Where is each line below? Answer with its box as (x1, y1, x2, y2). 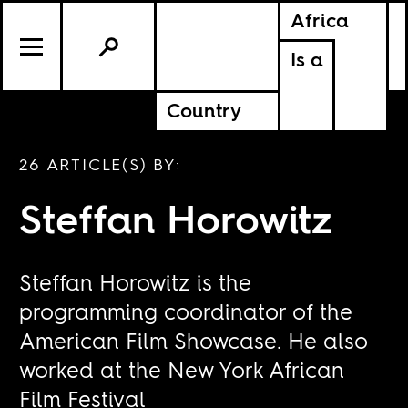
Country (166, 97, 241, 125)
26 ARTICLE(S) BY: (19, 153, 181, 176)
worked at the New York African (19, 355, 345, 384)
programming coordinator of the (19, 297, 353, 326)
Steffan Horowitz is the (19, 268, 252, 297)
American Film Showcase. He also (19, 326, 369, 355)
